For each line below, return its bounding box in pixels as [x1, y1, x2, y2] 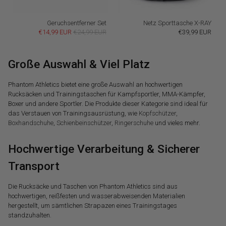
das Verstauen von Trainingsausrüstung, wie [8, 109, 139, 117]
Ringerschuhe [115, 119, 154, 127]
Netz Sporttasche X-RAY [143, 19, 211, 27]
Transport [8, 159, 60, 173]
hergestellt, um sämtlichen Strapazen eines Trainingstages [8, 201, 178, 209]
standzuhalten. [8, 211, 52, 219]
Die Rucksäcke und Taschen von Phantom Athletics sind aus [8, 182, 178, 190]
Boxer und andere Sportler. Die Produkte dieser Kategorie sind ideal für [8, 99, 208, 107]
